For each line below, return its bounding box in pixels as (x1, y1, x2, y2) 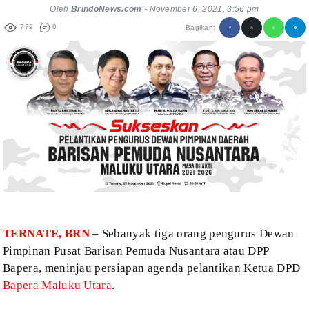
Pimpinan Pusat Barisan (3, 244, 123, 258)
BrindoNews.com (71, 3, 142, 14)
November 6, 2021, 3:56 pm (149, 3, 259, 14)
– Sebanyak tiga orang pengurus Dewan (92, 227, 295, 241)
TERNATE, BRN (3, 227, 90, 241)
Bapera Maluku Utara (3, 279, 112, 292)
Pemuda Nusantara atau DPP (123, 244, 269, 258)
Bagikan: (185, 23, 216, 31)
